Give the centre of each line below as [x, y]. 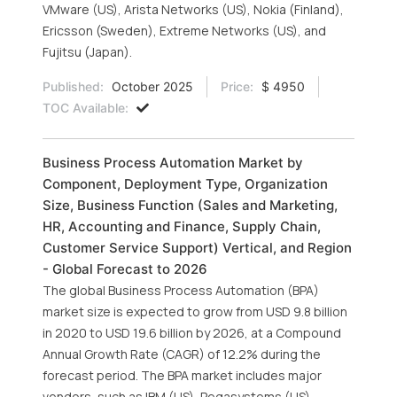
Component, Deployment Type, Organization [185, 184]
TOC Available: [86, 108]
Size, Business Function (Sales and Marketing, [190, 205]
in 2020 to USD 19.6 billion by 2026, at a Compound [192, 333]
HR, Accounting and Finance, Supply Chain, [182, 226]
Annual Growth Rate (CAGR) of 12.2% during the [182, 354]
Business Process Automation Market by [173, 163]
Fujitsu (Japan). [87, 52]
